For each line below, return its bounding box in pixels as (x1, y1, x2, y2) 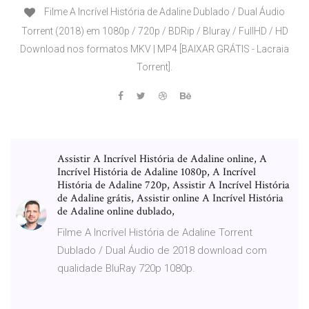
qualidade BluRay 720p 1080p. (57, 261, 195, 275)
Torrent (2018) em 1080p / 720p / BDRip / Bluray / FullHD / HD (21, 25, 288, 37)
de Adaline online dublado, (57, 203, 175, 219)
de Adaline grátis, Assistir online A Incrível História (57, 190, 283, 206)
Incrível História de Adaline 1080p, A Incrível (57, 164, 256, 179)
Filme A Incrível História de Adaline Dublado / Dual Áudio (42, 6, 285, 18)
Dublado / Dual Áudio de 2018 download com (57, 243, 267, 257)
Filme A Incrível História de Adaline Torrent (57, 226, 252, 239)
